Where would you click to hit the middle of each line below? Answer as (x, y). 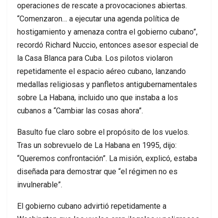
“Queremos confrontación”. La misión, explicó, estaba (107, 158)
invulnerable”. (40, 184)
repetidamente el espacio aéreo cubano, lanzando (101, 71)
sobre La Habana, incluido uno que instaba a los (98, 97)
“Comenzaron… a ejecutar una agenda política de (98, 18)
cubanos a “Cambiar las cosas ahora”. (80, 110)
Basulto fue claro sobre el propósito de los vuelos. (103, 132)
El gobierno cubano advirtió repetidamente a (92, 206)
